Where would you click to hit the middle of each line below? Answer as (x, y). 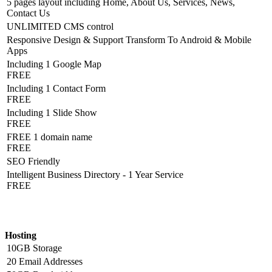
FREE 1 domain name (49, 137)
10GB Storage (34, 248)
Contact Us (28, 13)
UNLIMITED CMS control (60, 27)
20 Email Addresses (45, 261)
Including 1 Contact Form (56, 89)
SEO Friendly (33, 161)
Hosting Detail (34, 211)
